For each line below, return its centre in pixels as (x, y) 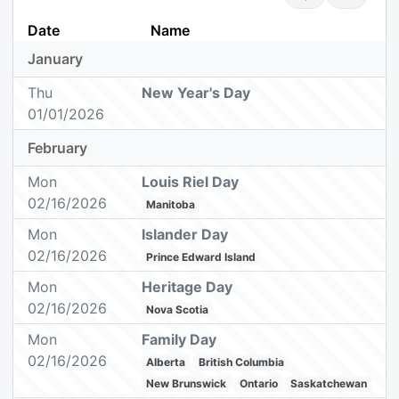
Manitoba (171, 205)
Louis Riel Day (191, 182)
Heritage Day (187, 287)
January (55, 59)
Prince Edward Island (201, 257)
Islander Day (185, 235)
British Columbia (241, 362)
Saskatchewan (329, 384)
